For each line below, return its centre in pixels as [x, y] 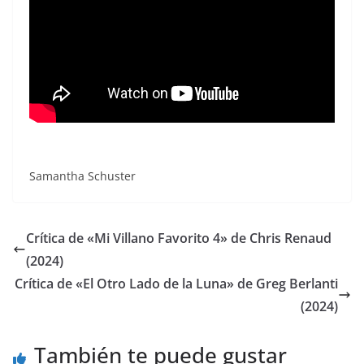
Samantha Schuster [82, 176]
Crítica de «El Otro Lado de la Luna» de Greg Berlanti [176, 284]
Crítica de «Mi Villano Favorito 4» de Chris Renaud [179, 238]
